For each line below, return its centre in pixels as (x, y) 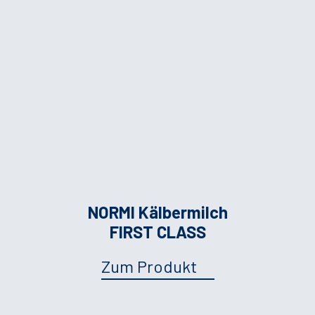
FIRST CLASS (157, 231)
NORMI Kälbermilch (157, 212)
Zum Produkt (149, 266)
